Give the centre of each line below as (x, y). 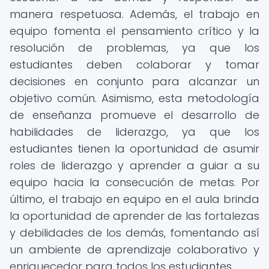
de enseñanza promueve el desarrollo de (134, 115)
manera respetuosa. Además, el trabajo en (134, 14)
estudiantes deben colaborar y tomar (134, 65)
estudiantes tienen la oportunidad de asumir (134, 149)
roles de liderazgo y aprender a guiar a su (134, 165)
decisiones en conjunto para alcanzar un (134, 81)
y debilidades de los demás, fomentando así (134, 233)
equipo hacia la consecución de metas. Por (134, 182)
